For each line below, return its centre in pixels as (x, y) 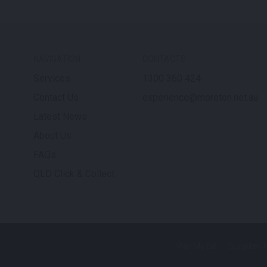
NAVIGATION (57, 59)
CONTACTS (164, 59)
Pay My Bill (197, 246)
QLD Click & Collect (74, 174)
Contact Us (56, 98)
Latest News (60, 117)
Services (52, 79)
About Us (52, 136)
